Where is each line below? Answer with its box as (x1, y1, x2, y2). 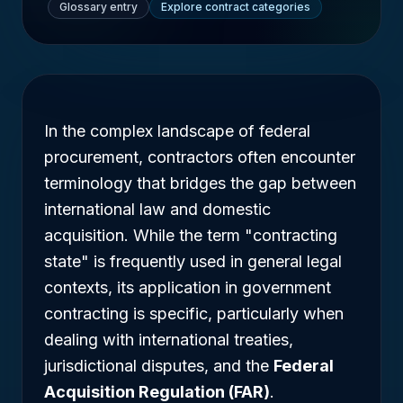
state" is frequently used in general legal (44, 252, 342, 271)
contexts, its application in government (44, 278, 331, 297)
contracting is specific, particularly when (44, 304, 344, 323)
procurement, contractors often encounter (44, 148, 355, 166)
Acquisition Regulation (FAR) (44, 382, 270, 401)
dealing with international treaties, (44, 330, 293, 349)
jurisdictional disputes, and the (44, 356, 273, 375)
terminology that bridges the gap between (44, 174, 356, 193)
